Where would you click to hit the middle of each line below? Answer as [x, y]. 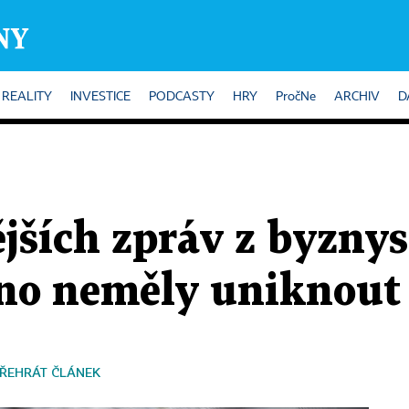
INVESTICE [100, 97]
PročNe [296, 97]
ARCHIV [357, 97]
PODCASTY [182, 97]
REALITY [27, 97]
